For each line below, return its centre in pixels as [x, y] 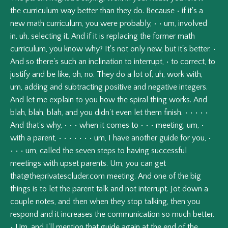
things [20, 189]
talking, [156, 202]
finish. [173, 113]
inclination [106, 62]
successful [169, 151]
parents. [94, 164]
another [144, 138]
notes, [46, 202]
